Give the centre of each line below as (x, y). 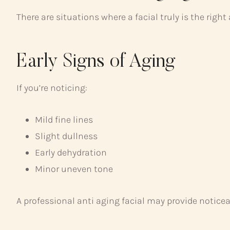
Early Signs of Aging (96, 62)
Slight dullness (66, 136)
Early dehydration (71, 152)
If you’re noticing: (52, 88)
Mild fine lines (64, 119)
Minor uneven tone (74, 169)
